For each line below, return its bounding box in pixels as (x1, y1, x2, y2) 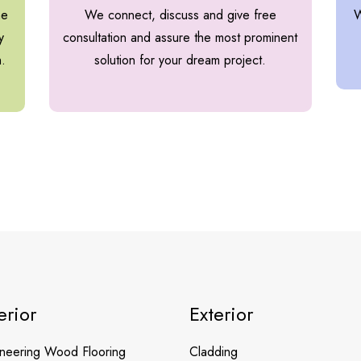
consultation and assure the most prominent (63, 27, 298, 47)
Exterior (189, 299, 253, 328)
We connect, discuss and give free (84, 5, 276, 24)
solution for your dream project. (94, 50, 267, 69)
